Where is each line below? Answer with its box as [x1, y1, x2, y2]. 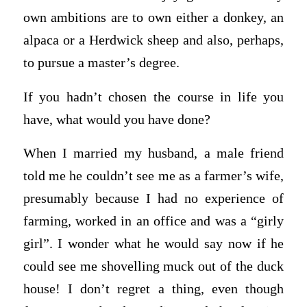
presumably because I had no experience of [23, 191, 284, 206]
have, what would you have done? [23, 112, 210, 127]
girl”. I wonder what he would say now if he [23, 236, 284, 251]
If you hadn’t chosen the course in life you [23, 89, 284, 104]
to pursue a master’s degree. [23, 56, 180, 71]
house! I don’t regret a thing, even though [23, 282, 284, 297]
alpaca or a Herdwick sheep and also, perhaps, [23, 33, 284, 48]
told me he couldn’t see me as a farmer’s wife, [23, 169, 284, 184]
